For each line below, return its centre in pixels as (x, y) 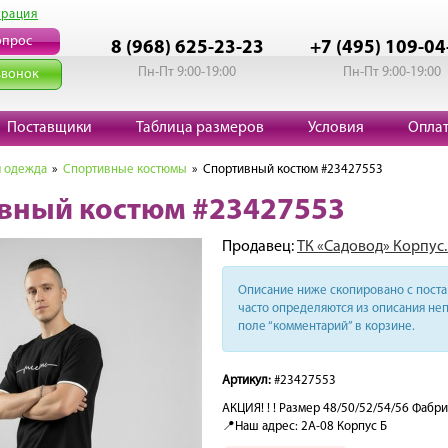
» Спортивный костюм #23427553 (287, 169)
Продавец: (259, 247)
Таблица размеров (200, 128)
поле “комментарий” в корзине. (326, 326)
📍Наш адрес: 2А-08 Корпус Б (304, 426)
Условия (336, 128)
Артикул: (246, 380)
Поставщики (49, 128)
